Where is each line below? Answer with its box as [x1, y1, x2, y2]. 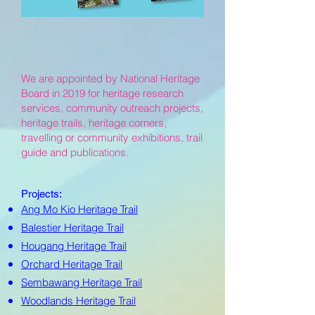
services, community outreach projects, [21, 101, 203, 115]
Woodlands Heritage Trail [21, 294, 136, 307]
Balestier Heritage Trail [21, 221, 124, 234]
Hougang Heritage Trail [21, 239, 127, 252]
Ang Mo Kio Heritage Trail [21, 202, 138, 216]
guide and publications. [21, 146, 129, 159]
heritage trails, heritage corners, [21, 116, 167, 129]
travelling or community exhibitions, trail [21, 131, 202, 144]
